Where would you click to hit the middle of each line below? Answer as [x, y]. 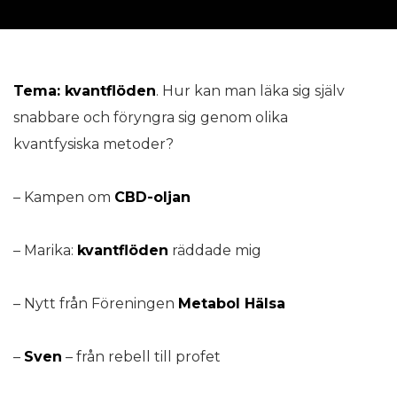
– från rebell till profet [141, 357]
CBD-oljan [152, 197]
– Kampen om [64, 197]
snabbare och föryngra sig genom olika [151, 117]
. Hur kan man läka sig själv [250, 91]
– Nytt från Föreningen [96, 304]
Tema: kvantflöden [85, 91]
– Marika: [45, 250]
